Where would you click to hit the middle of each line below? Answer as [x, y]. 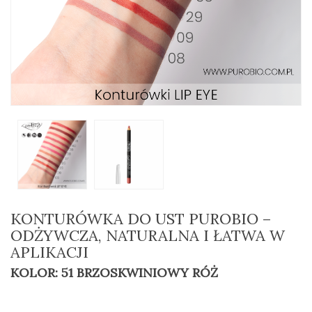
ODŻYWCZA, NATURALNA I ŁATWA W [148, 235]
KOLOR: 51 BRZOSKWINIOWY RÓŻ [114, 273]
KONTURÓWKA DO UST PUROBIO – [141, 219]
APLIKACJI [49, 252]
